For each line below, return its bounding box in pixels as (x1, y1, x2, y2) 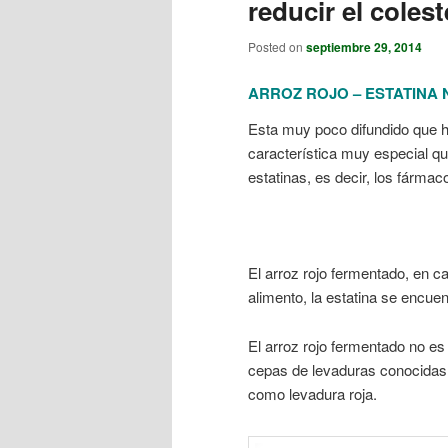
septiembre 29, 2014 (306, 38, 422, 57)
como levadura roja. (248, 382, 377, 404)
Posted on (248, 38, 306, 56)
